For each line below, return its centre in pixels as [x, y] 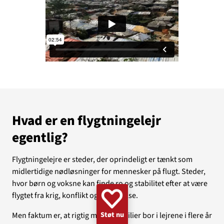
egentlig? [40, 138]
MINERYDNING [40, 26]
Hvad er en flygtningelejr [86, 121]
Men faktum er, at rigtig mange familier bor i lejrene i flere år [112, 215]
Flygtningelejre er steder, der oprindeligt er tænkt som [102, 159]
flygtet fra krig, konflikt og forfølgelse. [76, 195]
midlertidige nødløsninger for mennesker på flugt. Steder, [109, 171]
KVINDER [58, 10]
